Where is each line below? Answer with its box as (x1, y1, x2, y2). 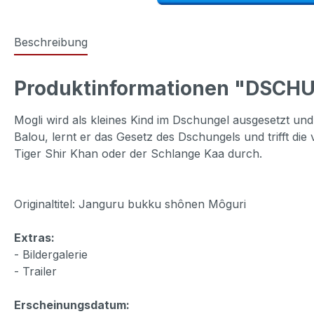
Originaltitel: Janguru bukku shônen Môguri (14, 197, 246, 212)
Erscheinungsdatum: (14, 298, 130, 313)
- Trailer (14, 264, 57, 279)
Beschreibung (14, 35, 88, 50)
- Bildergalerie (14, 247, 88, 262)
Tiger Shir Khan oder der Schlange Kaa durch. (14, 146, 262, 161)
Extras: (14, 231, 55, 245)
